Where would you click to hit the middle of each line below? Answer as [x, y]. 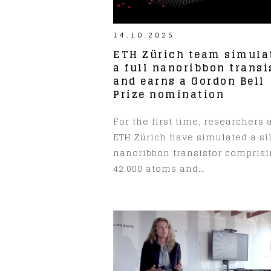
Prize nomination [169, 94]
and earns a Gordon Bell [189, 81]
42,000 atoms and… [159, 168]
